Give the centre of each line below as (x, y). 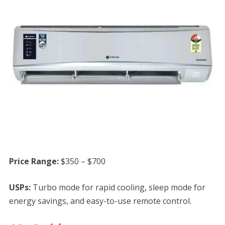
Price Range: (35, 161)
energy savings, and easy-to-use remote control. (100, 201)
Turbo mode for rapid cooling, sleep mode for (119, 188)
